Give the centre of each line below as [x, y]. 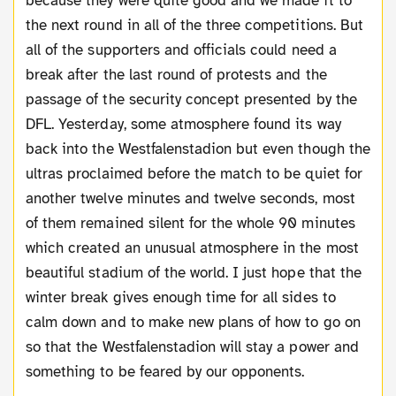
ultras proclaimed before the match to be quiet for [194, 173]
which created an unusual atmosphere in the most [192, 247]
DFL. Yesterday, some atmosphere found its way [183, 124]
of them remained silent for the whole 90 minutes [190, 223]
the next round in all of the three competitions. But [194, 25]
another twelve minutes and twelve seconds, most [190, 198]
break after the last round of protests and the [176, 74]
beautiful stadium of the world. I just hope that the [194, 272]
